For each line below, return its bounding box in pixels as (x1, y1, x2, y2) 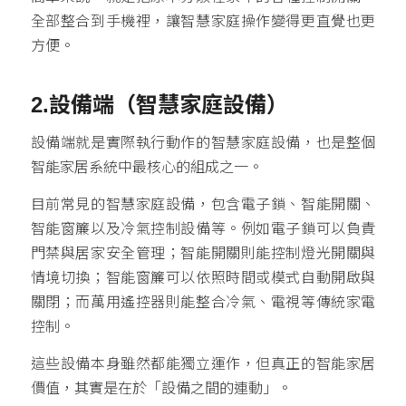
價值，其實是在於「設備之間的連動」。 (30, 380, 292, 396)
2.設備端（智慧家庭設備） (30, 92, 288, 117)
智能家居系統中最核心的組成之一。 (30, 159, 263, 176)
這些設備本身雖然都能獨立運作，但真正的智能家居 (30, 355, 376, 372)
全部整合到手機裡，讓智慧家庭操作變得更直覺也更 (30, 13, 376, 29)
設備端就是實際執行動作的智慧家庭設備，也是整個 (30, 135, 376, 151)
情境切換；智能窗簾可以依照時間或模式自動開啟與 (30, 270, 376, 286)
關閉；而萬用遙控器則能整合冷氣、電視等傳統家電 (30, 295, 376, 311)
